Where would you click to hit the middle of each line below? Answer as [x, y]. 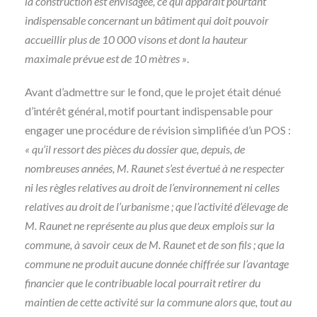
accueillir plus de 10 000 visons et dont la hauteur [136, 39]
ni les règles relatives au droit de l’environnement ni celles [152, 187]
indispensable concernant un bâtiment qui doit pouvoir [147, 20]
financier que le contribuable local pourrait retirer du [143, 283]
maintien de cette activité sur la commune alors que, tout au [158, 302]
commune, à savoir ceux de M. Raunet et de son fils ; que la [155, 244]
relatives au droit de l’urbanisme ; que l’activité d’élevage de [156, 206]
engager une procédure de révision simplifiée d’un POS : [158, 130]
